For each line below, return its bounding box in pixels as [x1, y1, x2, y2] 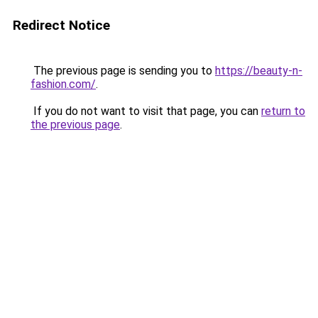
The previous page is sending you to [31, 64, 215, 77]
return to [261, 104, 305, 118]
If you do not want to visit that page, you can [31, 104, 261, 118]
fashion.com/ [31, 77, 96, 91]
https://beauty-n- [215, 64, 302, 77]
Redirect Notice [13, 17, 110, 33]
